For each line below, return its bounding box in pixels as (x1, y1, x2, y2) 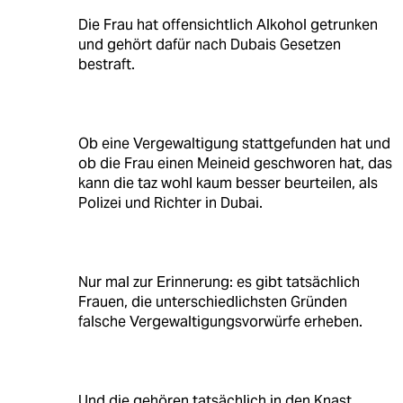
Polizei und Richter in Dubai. (77, 193, 263, 213)
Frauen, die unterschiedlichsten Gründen (77, 292, 347, 312)
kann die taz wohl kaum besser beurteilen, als (77, 174, 378, 193)
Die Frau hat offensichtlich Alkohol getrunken (77, 15, 378, 35)
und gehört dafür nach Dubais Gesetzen (77, 35, 341, 55)
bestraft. (77, 55, 135, 75)
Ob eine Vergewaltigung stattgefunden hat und (77, 134, 390, 154)
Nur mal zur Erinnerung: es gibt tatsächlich (77, 273, 360, 292)
